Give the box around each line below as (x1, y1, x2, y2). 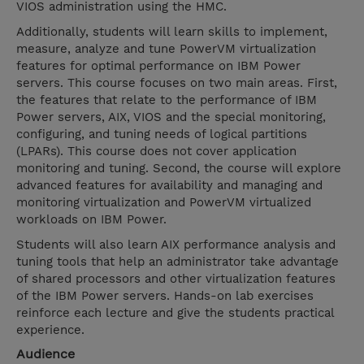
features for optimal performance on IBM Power (16, 58, 301, 74)
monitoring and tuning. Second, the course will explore (16, 161, 341, 176)
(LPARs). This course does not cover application (16, 144, 297, 159)
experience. (16, 323, 84, 338)
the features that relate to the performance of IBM (16, 93, 317, 108)
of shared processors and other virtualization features (16, 271, 336, 287)
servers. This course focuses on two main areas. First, (16, 76, 337, 91)
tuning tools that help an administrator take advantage (16, 254, 339, 270)
